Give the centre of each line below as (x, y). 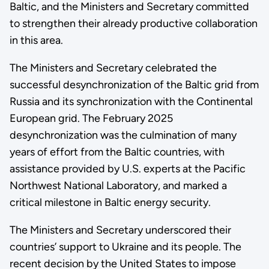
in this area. (38, 41)
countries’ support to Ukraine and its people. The (125, 247)
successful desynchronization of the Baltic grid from (134, 85)
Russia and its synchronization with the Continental (131, 102)
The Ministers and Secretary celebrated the (113, 68)
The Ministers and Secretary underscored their (120, 230)
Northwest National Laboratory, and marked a (118, 186)
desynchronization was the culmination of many (123, 135)
